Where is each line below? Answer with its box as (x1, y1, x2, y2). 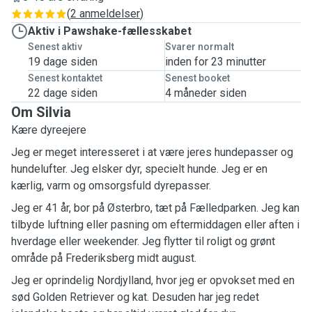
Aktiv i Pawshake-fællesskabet (28, 24, 192, 38)
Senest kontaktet (28, 72, 102, 84)
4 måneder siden (164, 86, 247, 100)
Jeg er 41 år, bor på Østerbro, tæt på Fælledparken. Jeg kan (11, 201, 299, 214)
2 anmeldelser (70, 7, 140, 20)
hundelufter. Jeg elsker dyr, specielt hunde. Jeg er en (11, 162, 267, 175)
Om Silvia (11, 104, 71, 120)
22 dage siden (28, 86, 97, 100)
